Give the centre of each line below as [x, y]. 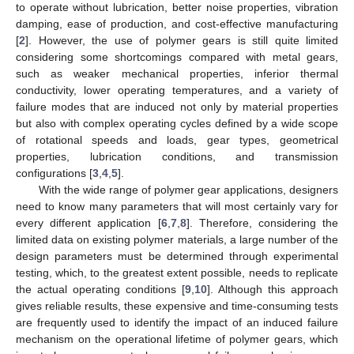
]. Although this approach [273, 289]
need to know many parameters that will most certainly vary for [177, 206]
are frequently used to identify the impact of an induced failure [177, 322]
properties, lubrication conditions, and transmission [177, 156]
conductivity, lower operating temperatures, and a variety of [177, 90]
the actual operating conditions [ [100, 289]
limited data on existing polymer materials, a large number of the [177, 239]
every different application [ [88, 222]
